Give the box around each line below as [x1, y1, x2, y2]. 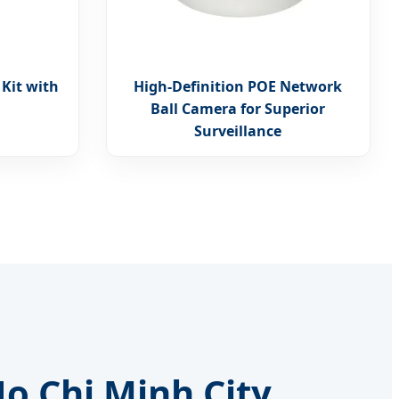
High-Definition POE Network [134, 76, 343, 96]
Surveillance [194, 120, 282, 141]
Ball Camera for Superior [151, 98, 326, 118]
